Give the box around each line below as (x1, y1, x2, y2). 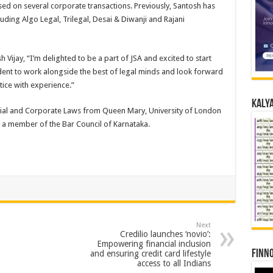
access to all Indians (136, 258, 211, 268)
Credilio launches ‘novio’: (119, 229, 211, 239)
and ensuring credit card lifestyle (90, 249, 211, 258)
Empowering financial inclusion (96, 239, 211, 249)
